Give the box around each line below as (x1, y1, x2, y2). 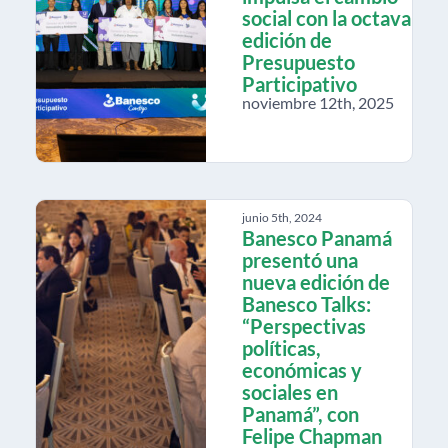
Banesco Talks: (242, 291, 371, 316)
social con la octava (242, 5, 411, 30)
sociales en (242, 379, 338, 404)
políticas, (242, 335, 321, 360)
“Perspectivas (242, 313, 366, 338)
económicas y (242, 357, 362, 382)
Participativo (242, 71, 357, 96)
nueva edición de (242, 269, 390, 294)
